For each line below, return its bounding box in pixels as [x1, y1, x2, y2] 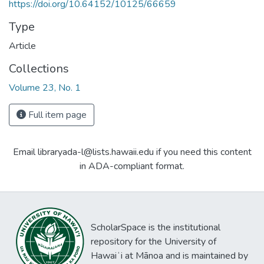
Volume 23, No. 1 [9, 81, 81, 95]
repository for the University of [91, 235, 216, 248]
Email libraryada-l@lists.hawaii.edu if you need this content [12, 146, 252, 159]
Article [9, 39, 36, 53]
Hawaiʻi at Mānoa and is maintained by [91, 249, 248, 262]
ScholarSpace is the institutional [91, 221, 220, 234]
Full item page [26, 108, 87, 122]
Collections [9, 61, 69, 77]
